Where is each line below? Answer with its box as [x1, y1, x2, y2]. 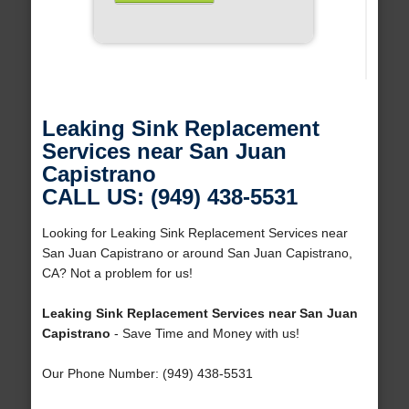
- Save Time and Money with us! [110, 326, 299, 341]
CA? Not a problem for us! [41, 266, 193, 281]
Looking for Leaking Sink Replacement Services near [41, 225, 348, 241]
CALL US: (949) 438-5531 [41, 184, 298, 210]
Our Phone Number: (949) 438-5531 [41, 366, 253, 382]
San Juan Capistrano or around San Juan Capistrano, [41, 246, 352, 261]
